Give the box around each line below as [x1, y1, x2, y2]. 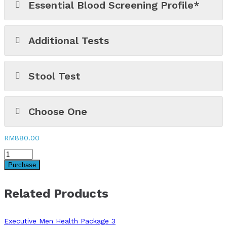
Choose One [28, 105, 88, 118]
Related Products [4, 186, 108, 201]
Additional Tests [28, 34, 109, 47]
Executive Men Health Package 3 [4, 216, 116, 225]
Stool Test [28, 70, 81, 83]
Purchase [8, 161, 36, 169]
